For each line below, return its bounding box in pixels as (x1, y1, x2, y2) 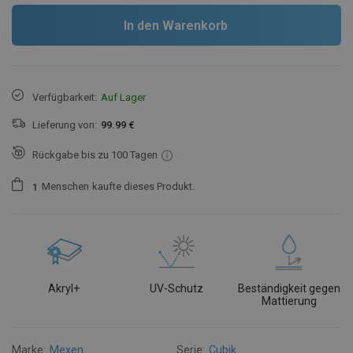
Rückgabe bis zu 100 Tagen (32, 148, 158, 161)
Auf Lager (101, 91, 146, 103)
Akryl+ (48, 281, 80, 295)
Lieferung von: (32, 119, 97, 132)
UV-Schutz (149, 281, 203, 295)
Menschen (42, 180, 89, 193)
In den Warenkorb (123, 17, 228, 33)
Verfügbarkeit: (32, 91, 97, 103)
